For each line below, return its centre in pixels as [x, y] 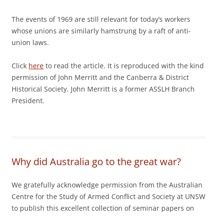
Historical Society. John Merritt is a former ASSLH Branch [103, 89]
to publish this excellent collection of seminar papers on [103, 208]
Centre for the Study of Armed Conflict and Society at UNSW [108, 196]
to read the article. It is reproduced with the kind [124, 66]
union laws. [30, 42]
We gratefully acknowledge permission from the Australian [107, 185]
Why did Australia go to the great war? [96, 162]
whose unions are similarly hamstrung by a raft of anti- [101, 31]
